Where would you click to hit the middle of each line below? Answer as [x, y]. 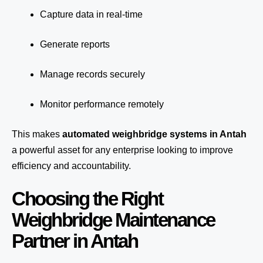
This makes [37, 134]
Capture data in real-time [91, 14]
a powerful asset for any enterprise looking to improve [122, 150]
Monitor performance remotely [102, 104]
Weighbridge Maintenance [113, 220]
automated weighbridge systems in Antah [154, 134]
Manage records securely [92, 74]
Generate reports [75, 44]
